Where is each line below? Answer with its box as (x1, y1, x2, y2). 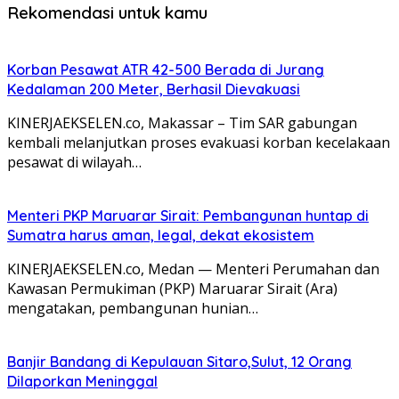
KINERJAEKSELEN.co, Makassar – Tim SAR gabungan (7, 112, 357, 133)
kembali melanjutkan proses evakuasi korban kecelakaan (7, 132, 390, 152)
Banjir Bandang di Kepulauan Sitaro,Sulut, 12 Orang (7, 352, 352, 370)
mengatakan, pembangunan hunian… (7, 297, 258, 318)
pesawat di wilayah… (7, 151, 142, 172)
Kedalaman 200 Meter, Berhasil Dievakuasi (7, 79, 300, 98)
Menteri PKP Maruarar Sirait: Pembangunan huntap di (7, 206, 369, 224)
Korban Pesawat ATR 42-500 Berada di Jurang (7, 60, 324, 78)
